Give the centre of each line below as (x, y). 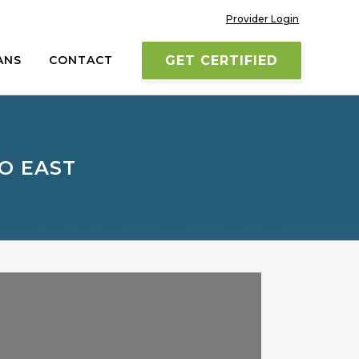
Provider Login (262, 19)
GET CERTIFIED (222, 61)
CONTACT (81, 60)
